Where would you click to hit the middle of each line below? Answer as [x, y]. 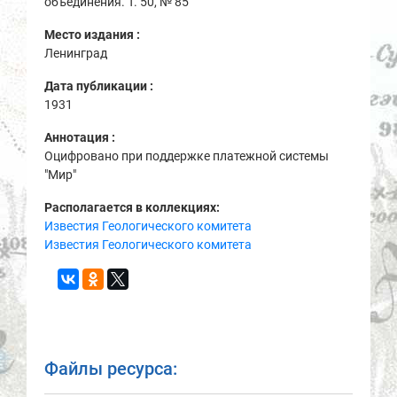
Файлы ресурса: [111, 368]
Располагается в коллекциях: [132, 207]
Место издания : [93, 34]
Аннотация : [81, 137]
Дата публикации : [100, 86]
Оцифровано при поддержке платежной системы [187, 156]
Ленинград [76, 53]
